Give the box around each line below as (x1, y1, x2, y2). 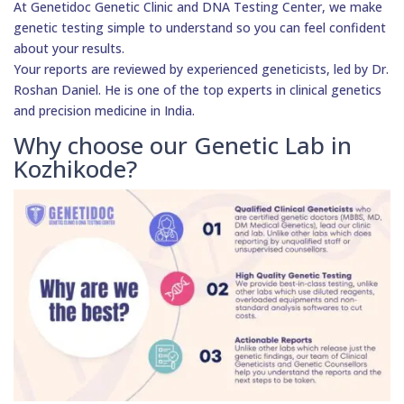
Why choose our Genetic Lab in (14, 129, 352, 162)
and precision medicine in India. (14, 102, 195, 120)
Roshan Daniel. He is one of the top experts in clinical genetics (14, 81, 381, 99)
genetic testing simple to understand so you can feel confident (14, 19, 386, 37)
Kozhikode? (14, 152, 137, 186)
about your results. (14, 40, 124, 58)
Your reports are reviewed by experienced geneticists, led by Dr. (14, 60, 389, 78)
